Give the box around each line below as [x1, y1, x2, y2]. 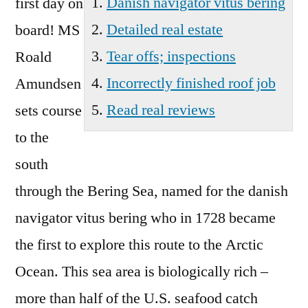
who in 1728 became [147, 208, 276, 228]
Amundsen [15, 74, 81, 93]
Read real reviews [107, 100, 215, 120]
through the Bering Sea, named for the [15, 181, 248, 201]
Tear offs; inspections [107, 47, 236, 66]
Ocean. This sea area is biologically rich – [15, 262, 268, 281]
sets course [15, 101, 82, 120]
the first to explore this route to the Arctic [15, 235, 263, 254]
